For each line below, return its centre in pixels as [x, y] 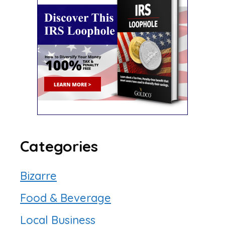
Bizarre [38, 176]
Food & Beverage [66, 198]
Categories [59, 146]
